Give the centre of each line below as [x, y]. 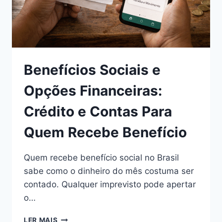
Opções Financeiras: [93, 91]
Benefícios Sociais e [92, 70]
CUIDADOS [77, 21]
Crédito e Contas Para [98, 112]
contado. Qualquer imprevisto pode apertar [110, 185]
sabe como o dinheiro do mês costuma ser [109, 171]
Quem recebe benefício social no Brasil [101, 158]
